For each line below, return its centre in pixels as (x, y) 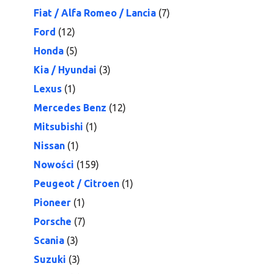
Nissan (49, 146)
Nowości (54, 165)
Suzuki (50, 259)
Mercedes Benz (70, 108)
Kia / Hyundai (65, 70)
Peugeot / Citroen (76, 183)
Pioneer (52, 202)
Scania (49, 240)
